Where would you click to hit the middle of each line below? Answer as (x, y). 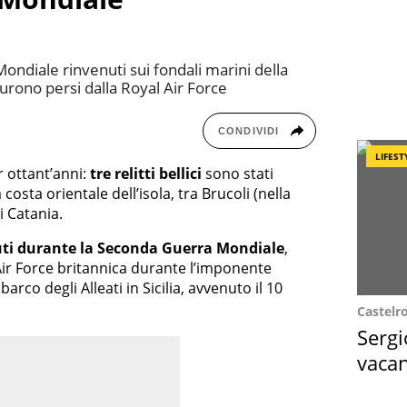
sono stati (238, 173)
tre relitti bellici (146, 173)
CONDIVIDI (248, 130)
